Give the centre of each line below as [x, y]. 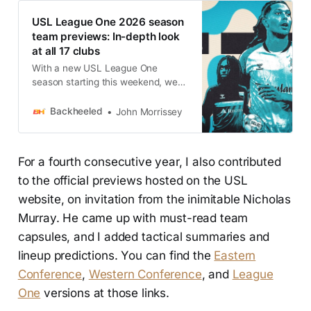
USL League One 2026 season [108, 22]
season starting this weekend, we [105, 82]
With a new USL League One [95, 68]
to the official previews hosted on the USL [133, 181]
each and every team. [80, 109]
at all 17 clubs [66, 51]
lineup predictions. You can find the [116, 256]
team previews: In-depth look [106, 36]
